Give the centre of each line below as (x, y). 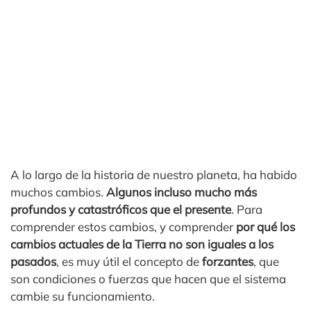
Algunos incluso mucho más (182, 192)
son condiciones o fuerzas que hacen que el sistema (148, 279)
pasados (33, 261)
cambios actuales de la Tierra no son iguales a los (142, 244)
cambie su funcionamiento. (83, 296)
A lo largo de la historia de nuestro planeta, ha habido (154, 175)
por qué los (266, 227)
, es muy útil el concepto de (129, 261)
